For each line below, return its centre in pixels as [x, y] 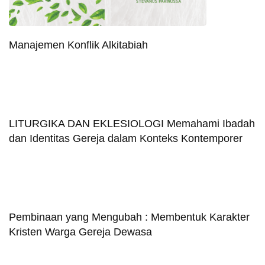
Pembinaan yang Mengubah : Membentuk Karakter [129, 217]
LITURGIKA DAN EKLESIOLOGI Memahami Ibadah [132, 123]
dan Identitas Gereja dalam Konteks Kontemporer [126, 138]
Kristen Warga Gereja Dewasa [80, 232]
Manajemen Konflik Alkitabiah [78, 45]
